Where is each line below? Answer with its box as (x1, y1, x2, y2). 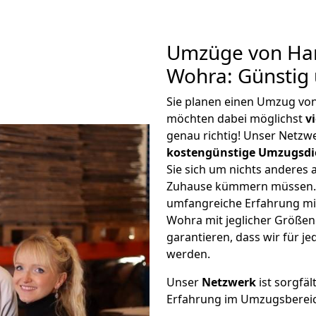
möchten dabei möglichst (166, 111, 305, 126)
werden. (166, 246, 210, 262)
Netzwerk (202, 274, 256, 290)
